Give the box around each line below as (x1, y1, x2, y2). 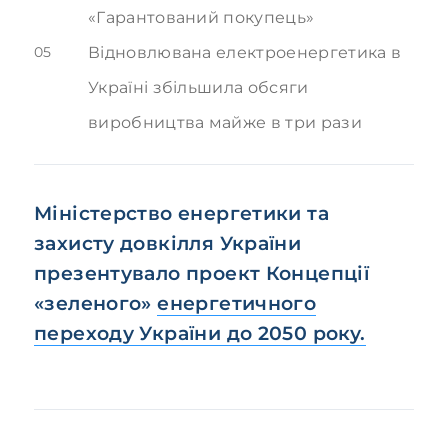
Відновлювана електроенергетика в (88, 43, 402, 62)
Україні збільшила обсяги (88, 78, 309, 97)
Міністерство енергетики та (34, 201, 330, 225)
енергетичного (157, 291, 317, 315)
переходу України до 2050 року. (34, 321, 366, 345)
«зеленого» (34, 291, 158, 315)
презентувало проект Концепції (34, 261, 370, 285)
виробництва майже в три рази (88, 113, 362, 132)
